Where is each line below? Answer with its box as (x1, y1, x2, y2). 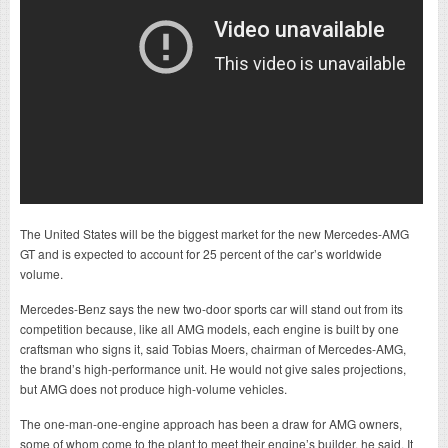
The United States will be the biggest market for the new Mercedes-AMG (20, 224, 409, 242)
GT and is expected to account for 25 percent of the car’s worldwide (20, 244, 382, 262)
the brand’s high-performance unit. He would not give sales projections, (20, 359, 406, 377)
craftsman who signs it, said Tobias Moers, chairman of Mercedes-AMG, (20, 339, 406, 357)
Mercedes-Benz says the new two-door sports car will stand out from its (20, 299, 403, 317)
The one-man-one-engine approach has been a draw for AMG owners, (20, 414, 402, 432)
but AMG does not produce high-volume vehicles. (20, 379, 287, 397)
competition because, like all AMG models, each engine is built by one (20, 319, 399, 337)
